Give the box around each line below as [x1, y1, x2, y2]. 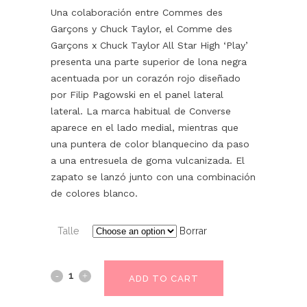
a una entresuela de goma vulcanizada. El [51, 155, 245, 167]
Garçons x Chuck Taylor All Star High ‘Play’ [51, 40, 248, 51]
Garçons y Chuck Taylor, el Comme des [51, 23, 232, 35]
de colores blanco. [51, 188, 138, 199]
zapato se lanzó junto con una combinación [51, 171, 256, 183]
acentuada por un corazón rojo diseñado [51, 73, 241, 84]
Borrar [177, 225, 207, 237]
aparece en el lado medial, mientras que [51, 122, 238, 134]
